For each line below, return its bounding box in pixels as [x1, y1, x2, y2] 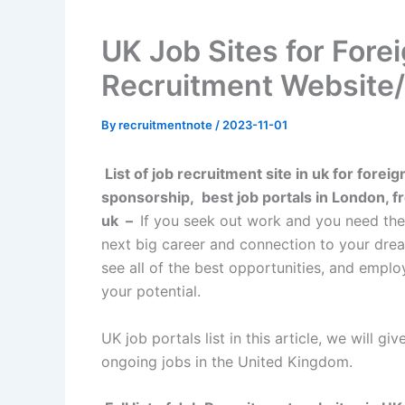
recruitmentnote [118, 118, 215, 132]
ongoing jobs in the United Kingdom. [101, 352, 353, 371]
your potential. [101, 282, 201, 300]
